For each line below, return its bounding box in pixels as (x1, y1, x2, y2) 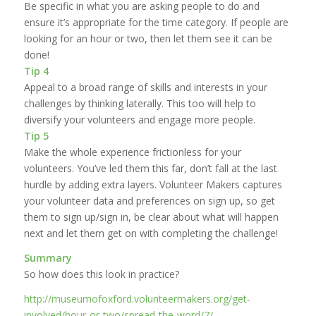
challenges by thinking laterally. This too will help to (23, 96, 256, 110)
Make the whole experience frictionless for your (23, 145, 241, 159)
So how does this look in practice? (23, 267, 179, 281)
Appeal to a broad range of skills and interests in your (23, 80, 267, 94)
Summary (23, 250, 72, 265)
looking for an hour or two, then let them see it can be (23, 31, 272, 45)
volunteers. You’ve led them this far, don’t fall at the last (23, 161, 277, 175)
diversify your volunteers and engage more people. (23, 112, 255, 126)
